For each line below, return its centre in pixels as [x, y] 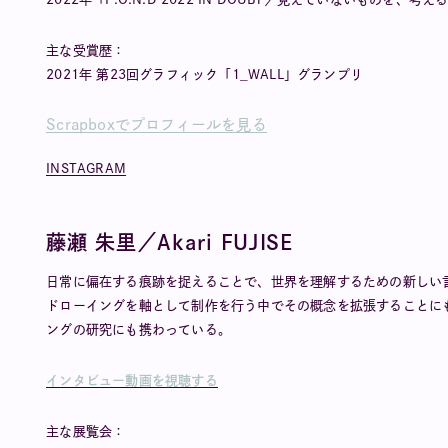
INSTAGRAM [86, 168]
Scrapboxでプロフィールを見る [156, 124]
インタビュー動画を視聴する [132, 380]
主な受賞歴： [86, 50]
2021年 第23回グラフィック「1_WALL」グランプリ [204, 74]
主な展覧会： [86, 431]
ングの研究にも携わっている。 [138, 329]
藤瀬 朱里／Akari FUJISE [169, 242]
